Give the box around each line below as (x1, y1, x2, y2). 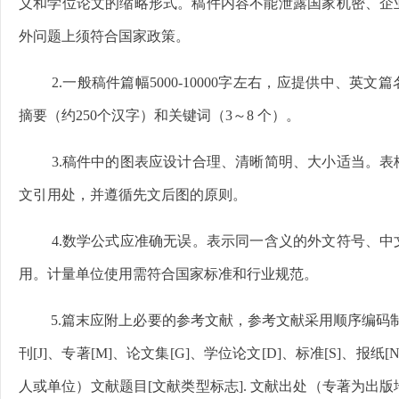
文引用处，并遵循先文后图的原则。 (19, 187, 247, 202)
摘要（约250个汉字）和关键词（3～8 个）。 (19, 108, 300, 123)
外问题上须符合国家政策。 (19, 28, 190, 44)
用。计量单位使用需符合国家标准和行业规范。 (19, 266, 318, 281)
